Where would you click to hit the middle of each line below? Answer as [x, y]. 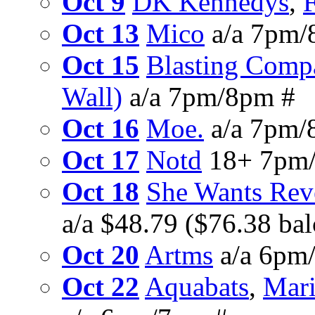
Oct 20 [101, 255]
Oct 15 [101, 65]
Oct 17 [101, 160]
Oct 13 [101, 34]
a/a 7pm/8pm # [209, 97]
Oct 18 [101, 192]
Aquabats [197, 287]
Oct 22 [101, 287]
